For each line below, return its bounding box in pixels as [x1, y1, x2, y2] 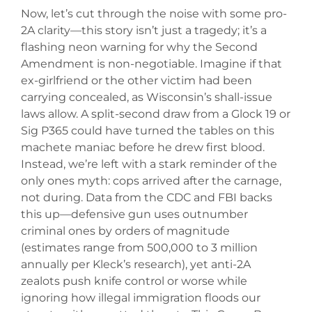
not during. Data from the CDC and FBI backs [21, 190, 272, 204]
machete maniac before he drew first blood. [21, 140, 265, 154]
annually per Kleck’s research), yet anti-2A [21, 257, 251, 271]
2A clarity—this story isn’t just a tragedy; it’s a [21, 23, 267, 37]
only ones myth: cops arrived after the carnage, [21, 173, 281, 187]
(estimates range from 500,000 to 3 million [21, 240, 258, 254]
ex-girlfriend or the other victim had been [21, 73, 252, 87]
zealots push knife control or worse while [21, 274, 247, 288]
